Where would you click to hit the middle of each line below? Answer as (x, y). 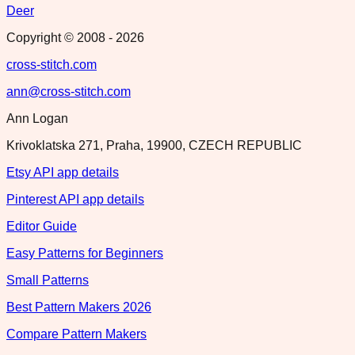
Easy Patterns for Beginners (85, 253)
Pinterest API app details (75, 199)
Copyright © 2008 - (61, 37)
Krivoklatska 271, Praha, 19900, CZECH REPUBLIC (154, 145)
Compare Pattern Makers (76, 334)
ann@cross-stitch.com (69, 91)
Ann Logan (37, 118)
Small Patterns (48, 280)
